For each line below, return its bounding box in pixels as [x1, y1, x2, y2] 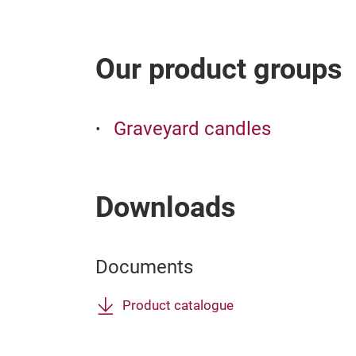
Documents [95, 256, 193, 278]
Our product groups [95, 52, 342, 86]
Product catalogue [122, 298, 234, 313]
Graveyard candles [114, 118, 271, 140]
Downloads [95, 191, 236, 224]
